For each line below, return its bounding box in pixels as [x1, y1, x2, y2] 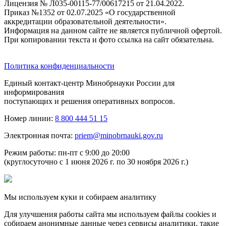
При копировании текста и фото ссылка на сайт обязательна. [4, 35, 214, 44]
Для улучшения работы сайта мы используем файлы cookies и [4, 209, 216, 218]
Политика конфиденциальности [4, 61, 115, 70]
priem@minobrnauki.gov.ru [75, 131, 163, 140]
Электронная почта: [4, 131, 75, 140]
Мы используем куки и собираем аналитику [4, 192, 156, 201]
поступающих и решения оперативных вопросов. [4, 96, 175, 105]
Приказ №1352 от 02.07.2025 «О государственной [4, 8, 176, 17]
